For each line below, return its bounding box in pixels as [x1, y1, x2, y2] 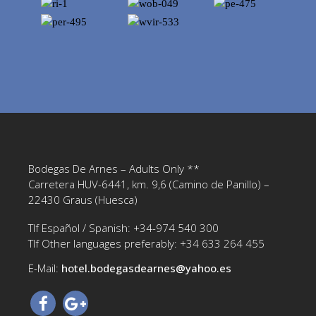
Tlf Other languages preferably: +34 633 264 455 [28, 236, 265, 250]
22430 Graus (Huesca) [28, 192, 138, 207]
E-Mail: [28, 260, 61, 275]
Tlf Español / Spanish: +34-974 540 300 [28, 220, 219, 235]
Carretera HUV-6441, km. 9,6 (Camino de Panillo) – [28, 176, 269, 191]
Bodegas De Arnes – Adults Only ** [28, 161, 200, 176]
